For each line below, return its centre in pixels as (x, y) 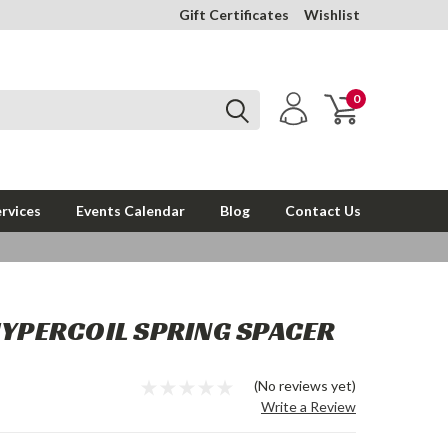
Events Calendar (130, 210)
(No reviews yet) (304, 385)
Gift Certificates (234, 14)
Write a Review (308, 406)
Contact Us (323, 210)
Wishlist (332, 14)
